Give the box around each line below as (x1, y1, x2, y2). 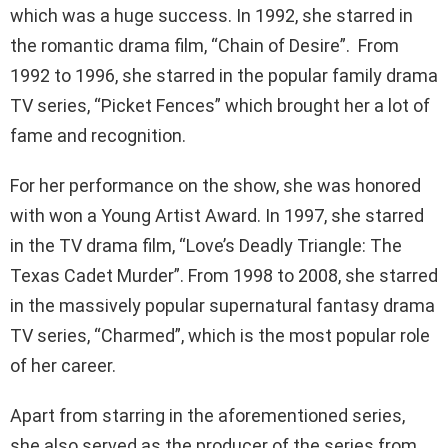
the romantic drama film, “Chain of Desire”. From (10, 34, 399, 56)
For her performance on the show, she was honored (10, 174, 421, 196)
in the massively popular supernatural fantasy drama (10, 294, 435, 316)
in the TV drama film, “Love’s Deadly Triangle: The (10, 234, 402, 256)
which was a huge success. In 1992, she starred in (10, 4, 413, 26)
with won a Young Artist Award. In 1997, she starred (10, 204, 424, 226)
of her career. (10, 354, 116, 376)
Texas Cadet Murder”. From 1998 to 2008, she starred (10, 264, 438, 286)
